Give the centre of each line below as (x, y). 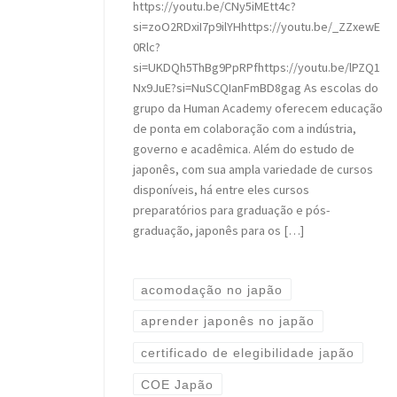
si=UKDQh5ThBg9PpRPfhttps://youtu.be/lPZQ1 (256, 68)
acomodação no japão (212, 289)
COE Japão (178, 384)
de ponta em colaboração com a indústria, (244, 129)
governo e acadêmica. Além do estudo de (243, 149)
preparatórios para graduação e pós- (231, 210)
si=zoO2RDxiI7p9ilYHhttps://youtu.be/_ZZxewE (256, 27)
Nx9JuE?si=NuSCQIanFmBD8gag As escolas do (255, 88)
